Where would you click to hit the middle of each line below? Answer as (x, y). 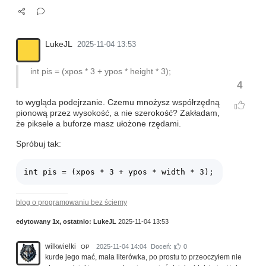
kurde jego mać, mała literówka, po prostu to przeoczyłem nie (143, 257)
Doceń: (161, 247)
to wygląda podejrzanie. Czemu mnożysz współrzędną (118, 103)
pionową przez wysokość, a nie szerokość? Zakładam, (118, 113)
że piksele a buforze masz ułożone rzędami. (99, 124)
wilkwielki (61, 247)
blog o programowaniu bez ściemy (72, 203)
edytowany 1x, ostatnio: (55, 222)
